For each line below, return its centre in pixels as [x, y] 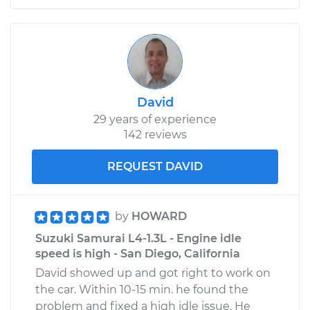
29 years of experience [155, 119]
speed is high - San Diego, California [138, 253]
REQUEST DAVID [155, 166]
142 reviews [155, 134]
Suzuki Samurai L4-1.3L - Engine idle [138, 238]
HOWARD [159, 216]
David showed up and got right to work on [153, 273]
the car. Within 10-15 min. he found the [142, 289]
